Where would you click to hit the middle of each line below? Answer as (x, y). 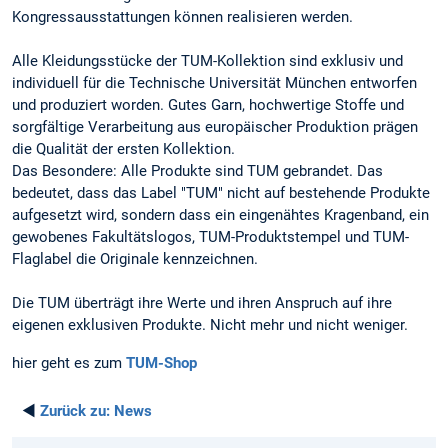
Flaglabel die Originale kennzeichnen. (135, 259)
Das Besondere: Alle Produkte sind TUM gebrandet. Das (197, 171)
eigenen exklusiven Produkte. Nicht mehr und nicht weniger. (210, 325)
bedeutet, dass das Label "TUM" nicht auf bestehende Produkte (221, 193)
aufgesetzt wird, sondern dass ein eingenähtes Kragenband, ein (220, 215)
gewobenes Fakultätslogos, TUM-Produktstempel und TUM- (210, 237)
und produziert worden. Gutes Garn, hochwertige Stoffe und (208, 105)
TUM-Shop (161, 362)
